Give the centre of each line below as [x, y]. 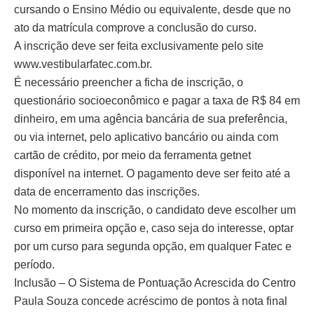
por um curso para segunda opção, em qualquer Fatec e [153, 247]
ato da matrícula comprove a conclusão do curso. [135, 28]
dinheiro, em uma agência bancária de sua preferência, [151, 119]
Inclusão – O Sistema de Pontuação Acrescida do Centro [155, 283]
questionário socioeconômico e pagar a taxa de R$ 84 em [157, 101]
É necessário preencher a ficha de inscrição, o [129, 83]
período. [34, 265]
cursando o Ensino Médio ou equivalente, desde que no [152, 10]
